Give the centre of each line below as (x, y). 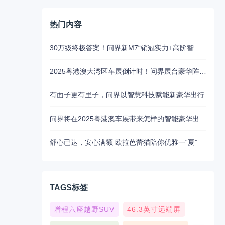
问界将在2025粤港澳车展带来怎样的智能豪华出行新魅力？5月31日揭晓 (203, 119)
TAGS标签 (69, 188)
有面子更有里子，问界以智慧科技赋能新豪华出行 (127, 95)
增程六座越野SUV (84, 209)
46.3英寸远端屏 (154, 209)
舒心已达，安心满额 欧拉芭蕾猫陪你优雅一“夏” (123, 142)
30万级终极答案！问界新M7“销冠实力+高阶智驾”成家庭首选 (197, 48)
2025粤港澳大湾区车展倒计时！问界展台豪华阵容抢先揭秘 (203, 71)
